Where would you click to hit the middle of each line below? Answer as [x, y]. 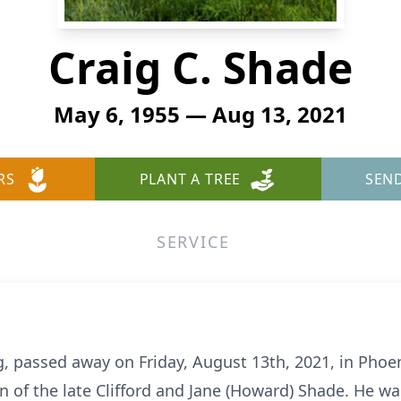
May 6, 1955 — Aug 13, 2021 [200, 114]
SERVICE [193, 242]
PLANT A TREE [190, 179]
